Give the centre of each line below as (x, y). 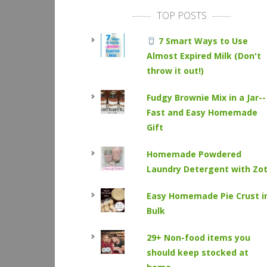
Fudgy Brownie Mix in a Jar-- (206, 97)
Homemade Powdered (194, 154)
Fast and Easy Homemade (202, 112)
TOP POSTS (182, 15)
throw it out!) (175, 71)
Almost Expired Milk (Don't (204, 56)
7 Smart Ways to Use (202, 41)
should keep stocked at (197, 252)
